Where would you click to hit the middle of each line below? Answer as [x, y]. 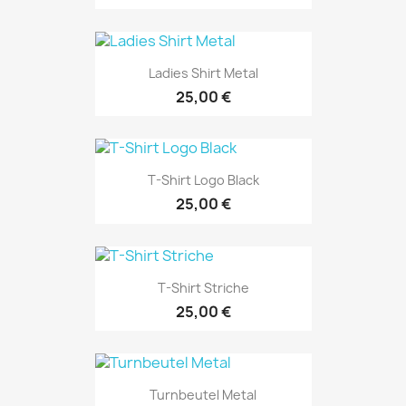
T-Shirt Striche [203, 287]
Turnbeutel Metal [203, 395]
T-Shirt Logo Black [203, 180]
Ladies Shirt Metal [203, 72]
